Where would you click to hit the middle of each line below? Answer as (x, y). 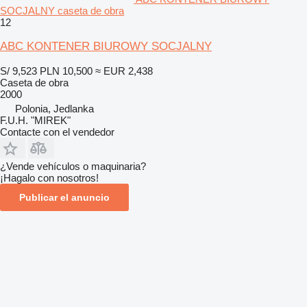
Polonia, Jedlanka (54, 108)
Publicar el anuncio (64, 197)
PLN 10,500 (66, 71)
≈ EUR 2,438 (124, 71)
